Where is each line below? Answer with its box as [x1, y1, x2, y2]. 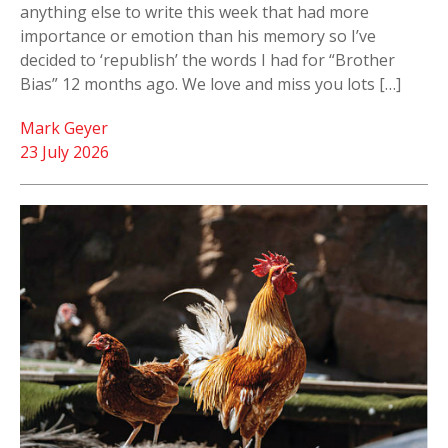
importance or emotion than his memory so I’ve [20, 24, 376, 47]
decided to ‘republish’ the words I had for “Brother [20, 48, 395, 71]
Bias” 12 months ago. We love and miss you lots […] [20, 72, 401, 95]
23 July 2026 [20, 140, 109, 163]
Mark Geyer [20, 116, 108, 139]
